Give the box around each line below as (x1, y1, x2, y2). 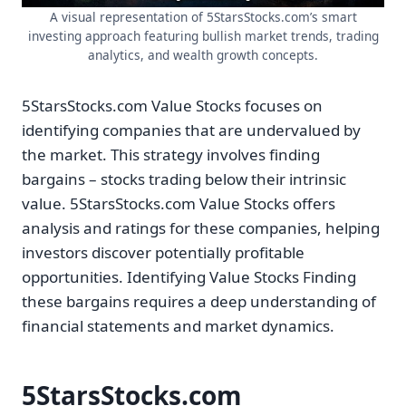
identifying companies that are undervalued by (22, 120, 361, 141)
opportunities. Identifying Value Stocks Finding (22, 266, 356, 288)
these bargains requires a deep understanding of (22, 291, 376, 313)
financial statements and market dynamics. (22, 315, 334, 337)
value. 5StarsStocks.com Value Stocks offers (22, 193, 335, 215)
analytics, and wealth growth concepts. (88, 46, 318, 64)
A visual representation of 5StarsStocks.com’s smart (49, 8, 357, 26)
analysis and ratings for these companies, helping (22, 217, 380, 239)
